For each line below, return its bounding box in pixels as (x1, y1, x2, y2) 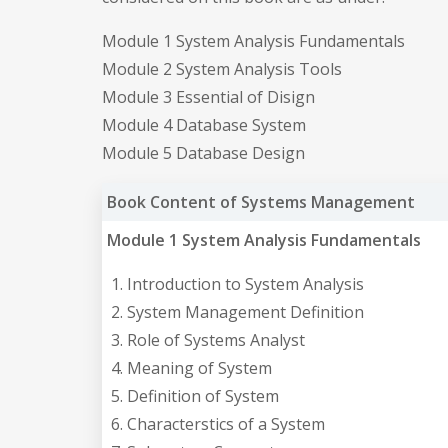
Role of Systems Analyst (127, 328, 305, 351)
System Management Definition (127, 300, 364, 323)
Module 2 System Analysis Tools (102, 57, 342, 80)
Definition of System (127, 384, 279, 407)
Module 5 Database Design (102, 141, 305, 164)
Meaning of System (127, 356, 272, 379)
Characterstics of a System (127, 412, 325, 435)
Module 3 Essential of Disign (102, 85, 315, 108)
